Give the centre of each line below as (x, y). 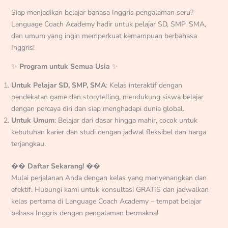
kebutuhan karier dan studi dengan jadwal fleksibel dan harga (108, 132)
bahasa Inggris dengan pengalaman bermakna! (84, 213)
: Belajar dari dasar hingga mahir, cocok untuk (126, 120)
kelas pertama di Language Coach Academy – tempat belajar (106, 201)
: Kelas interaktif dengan (144, 85)
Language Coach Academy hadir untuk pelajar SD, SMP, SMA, (108, 24)
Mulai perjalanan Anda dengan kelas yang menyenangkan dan (109, 178)
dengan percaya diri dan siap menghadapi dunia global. (97, 108)
